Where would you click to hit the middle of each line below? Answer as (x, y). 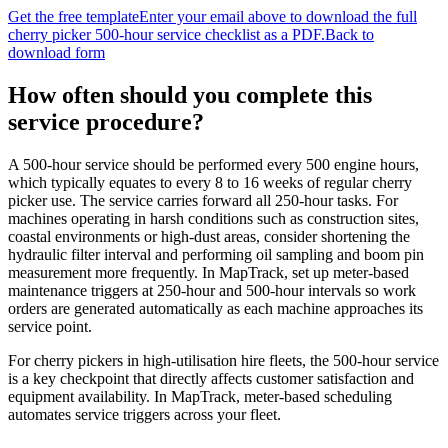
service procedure (100, 122)
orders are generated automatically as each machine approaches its (215, 308)
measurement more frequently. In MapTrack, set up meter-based (208, 272)
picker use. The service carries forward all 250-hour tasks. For (203, 200)
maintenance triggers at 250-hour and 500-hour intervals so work (212, 290)
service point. (50, 326)
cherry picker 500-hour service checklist (134, 35)
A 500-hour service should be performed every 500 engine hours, (213, 164)
